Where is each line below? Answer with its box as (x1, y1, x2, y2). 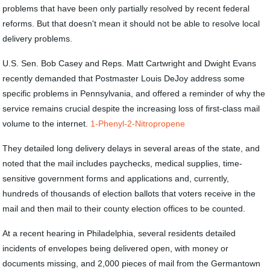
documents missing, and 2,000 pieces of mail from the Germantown (2, 259, 261, 268)
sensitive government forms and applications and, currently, (2, 174, 230, 183)
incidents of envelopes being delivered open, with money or (2, 243, 229, 253)
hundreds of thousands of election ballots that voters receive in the (2, 189, 256, 198)
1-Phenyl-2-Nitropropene (90, 119, 186, 128)
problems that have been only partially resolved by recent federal (2, 4, 250, 13)
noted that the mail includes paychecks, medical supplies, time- (2, 159, 243, 168)
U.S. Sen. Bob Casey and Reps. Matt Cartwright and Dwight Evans (2, 58, 257, 68)
